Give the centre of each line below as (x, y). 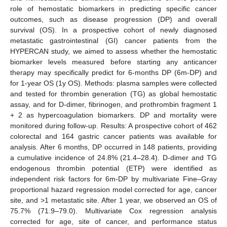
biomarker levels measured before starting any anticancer (113, 62)
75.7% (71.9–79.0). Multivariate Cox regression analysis (113, 211)
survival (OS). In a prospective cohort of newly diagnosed (113, 30)
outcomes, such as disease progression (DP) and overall (113, 19)
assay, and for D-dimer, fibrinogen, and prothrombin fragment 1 (113, 104)
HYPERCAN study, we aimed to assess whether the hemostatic (113, 51)
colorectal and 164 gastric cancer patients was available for (113, 136)
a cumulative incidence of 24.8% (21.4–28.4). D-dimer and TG (113, 157)
